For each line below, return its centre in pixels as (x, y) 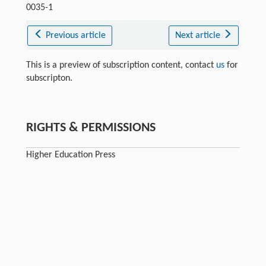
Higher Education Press (70, 155)
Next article (199, 35)
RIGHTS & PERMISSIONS (91, 128)
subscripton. (49, 78)
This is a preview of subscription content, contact (121, 65)
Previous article (76, 35)
